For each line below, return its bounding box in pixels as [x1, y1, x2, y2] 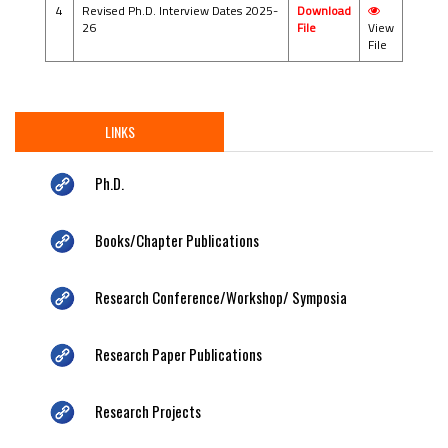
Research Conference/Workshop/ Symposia [95, 285, 347, 308]
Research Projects [95, 399, 201, 422]
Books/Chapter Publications [95, 228, 259, 251]
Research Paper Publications [95, 342, 262, 365]
